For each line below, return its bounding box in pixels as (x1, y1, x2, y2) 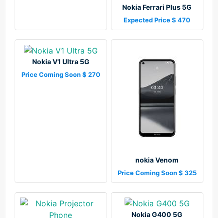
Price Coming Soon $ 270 (21, 71, 100, 79)
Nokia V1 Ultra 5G (32, 57, 90, 66)
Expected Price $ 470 (124, 16, 191, 24)
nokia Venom (135, 156, 179, 164)
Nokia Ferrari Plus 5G (122, 3, 192, 12)
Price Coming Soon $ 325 (117, 169, 197, 177)
